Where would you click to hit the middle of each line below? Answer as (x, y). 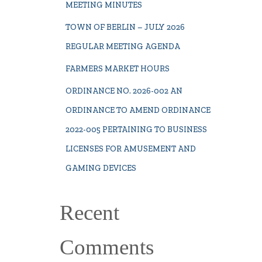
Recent (89, 213)
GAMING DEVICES (101, 168)
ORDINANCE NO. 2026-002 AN (124, 91)
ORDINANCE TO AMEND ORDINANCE (138, 110)
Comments (107, 247)
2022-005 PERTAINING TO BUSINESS (136, 130)
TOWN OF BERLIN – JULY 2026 (125, 27)
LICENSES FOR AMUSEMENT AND (131, 149)
